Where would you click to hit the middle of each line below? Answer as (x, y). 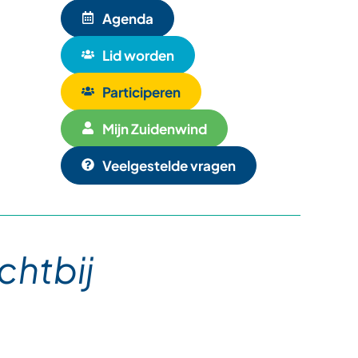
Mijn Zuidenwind (155, 128)
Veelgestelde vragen (169, 165)
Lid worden (138, 55)
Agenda (128, 18)
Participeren (141, 91)
